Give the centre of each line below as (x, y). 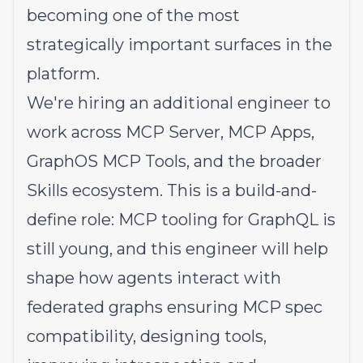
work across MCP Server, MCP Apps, (171, 132)
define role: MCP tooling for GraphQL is (181, 220)
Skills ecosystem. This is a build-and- (172, 190)
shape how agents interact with (154, 278)
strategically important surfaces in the (179, 45)
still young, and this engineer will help (177, 249)
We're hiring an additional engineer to (179, 103)
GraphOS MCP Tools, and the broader (174, 161)
